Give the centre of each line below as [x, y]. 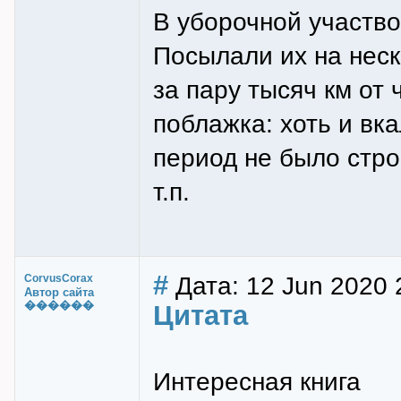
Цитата [200, 316]
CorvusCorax [59, 278]
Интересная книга [257, 381]
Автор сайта [59, 292]
